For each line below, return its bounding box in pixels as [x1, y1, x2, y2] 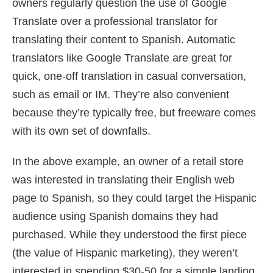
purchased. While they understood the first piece [12, 229, 247, 241]
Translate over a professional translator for [12, 15, 218, 28]
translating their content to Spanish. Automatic [12, 34, 235, 46]
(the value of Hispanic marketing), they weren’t [12, 247, 238, 260]
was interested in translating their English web [12, 174, 235, 186]
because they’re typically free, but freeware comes [12, 107, 256, 119]
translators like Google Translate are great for [12, 52, 232, 65]
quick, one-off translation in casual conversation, [12, 70, 246, 83]
